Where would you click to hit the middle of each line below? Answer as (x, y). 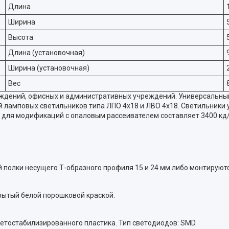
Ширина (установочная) (49, 68)
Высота (21, 37)
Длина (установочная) (47, 53)
